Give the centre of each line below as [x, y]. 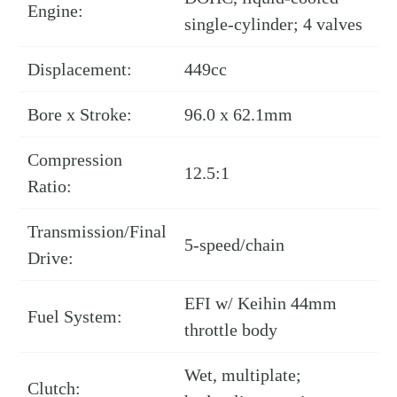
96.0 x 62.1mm [238, 115]
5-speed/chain [234, 245]
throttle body [231, 330]
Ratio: [50, 187]
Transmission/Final [97, 232]
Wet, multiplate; [243, 375]
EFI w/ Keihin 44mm [261, 304]
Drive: [51, 258]
